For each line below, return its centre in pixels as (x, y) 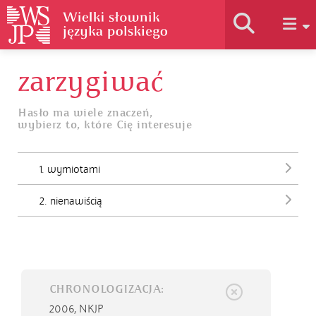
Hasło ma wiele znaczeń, (85, 113)
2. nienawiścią (71, 201)
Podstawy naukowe (158, 175)
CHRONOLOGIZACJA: (107, 289)
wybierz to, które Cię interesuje (105, 125)
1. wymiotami (70, 169)
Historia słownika (158, 76)
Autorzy (164, 224)
